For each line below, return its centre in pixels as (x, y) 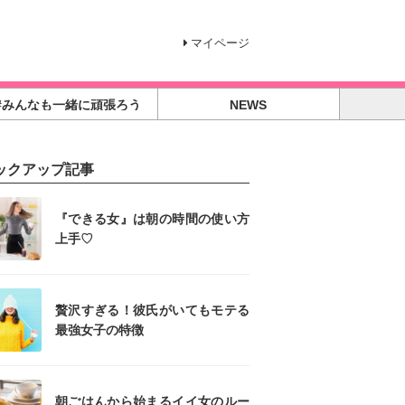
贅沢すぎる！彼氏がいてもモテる (152, 310)
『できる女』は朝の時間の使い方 (152, 219)
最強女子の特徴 (99, 330)
